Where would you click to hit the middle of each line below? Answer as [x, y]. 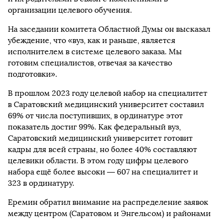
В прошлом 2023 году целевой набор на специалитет [108, 93]
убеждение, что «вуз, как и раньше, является [92, 40]
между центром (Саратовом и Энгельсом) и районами [109, 213]
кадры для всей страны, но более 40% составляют [102, 149]
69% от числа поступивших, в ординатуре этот [95, 116]
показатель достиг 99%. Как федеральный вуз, [94, 127]
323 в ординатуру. [41, 183]
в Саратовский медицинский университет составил [106, 104]
